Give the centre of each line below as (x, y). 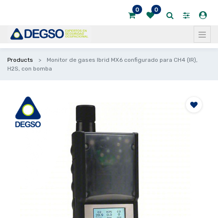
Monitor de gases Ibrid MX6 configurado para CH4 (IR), (122, 60)
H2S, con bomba (30, 69)
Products (20, 60)
